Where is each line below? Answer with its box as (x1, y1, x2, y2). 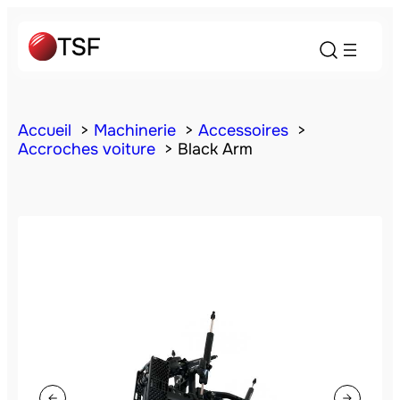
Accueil (18, 121, 71, 140)
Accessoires (198, 121, 288, 140)
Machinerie (94, 121, 176, 140)
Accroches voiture (18, 139, 155, 159)
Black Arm (178, 139, 253, 159)
